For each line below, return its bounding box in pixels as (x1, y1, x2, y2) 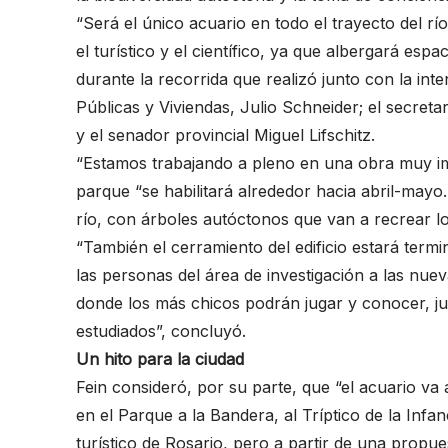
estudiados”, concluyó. (76, 320, 246, 341)
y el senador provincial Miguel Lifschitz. (76, 124, 375, 145)
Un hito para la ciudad (76, 348, 244, 369)
